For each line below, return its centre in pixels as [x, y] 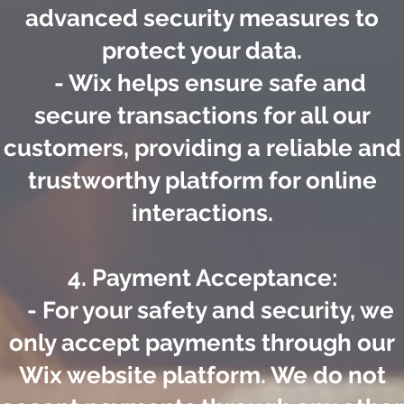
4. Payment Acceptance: [202, 278]
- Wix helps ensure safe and [202, 83]
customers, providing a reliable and [202, 148]
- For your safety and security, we [202, 311]
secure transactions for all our [202, 116]
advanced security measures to [202, 18]
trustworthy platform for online [202, 181]
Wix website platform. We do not [202, 376]
